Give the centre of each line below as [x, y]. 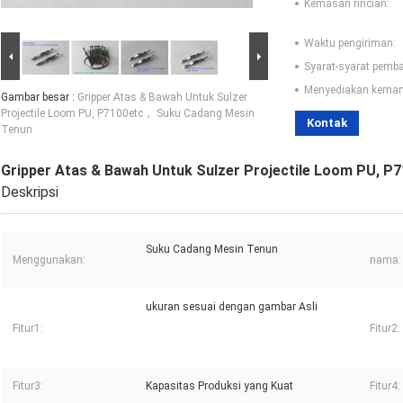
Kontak [327, 123]
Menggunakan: [49, 260]
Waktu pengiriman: [350, 44]
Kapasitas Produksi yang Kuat [219, 386]
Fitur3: [28, 386]
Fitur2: [385, 329]
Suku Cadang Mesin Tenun [212, 250]
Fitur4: [385, 386]
